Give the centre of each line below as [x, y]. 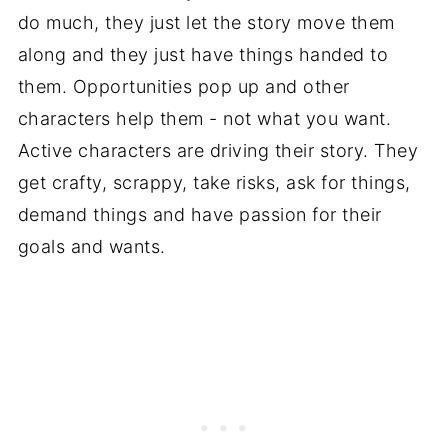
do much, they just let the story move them [206, 23]
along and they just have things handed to [203, 55]
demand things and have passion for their [199, 215]
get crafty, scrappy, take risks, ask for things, [214, 183]
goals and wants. [91, 247]
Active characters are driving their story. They [218, 151]
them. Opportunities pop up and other [183, 87]
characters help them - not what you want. [204, 119]
